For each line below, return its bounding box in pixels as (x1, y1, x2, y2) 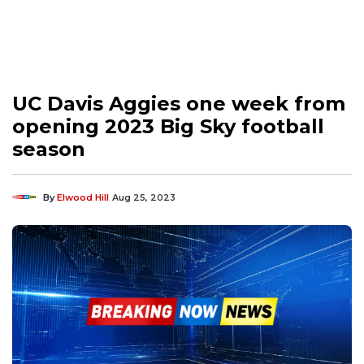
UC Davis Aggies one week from (12, 91, 345, 115)
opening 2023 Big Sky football (12, 114, 324, 138)
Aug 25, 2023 (112, 191, 175, 203)
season (12, 136, 85, 161)
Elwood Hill (57, 191, 109, 203)
